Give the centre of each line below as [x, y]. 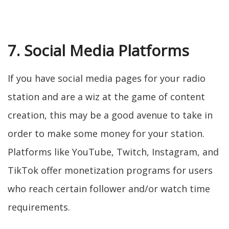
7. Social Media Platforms [98, 50]
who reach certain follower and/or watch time [109, 189]
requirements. [39, 207]
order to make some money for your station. [106, 133]
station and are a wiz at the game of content [106, 97]
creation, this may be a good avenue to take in [110, 115]
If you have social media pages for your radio [107, 78]
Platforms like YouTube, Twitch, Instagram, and [113, 152]
